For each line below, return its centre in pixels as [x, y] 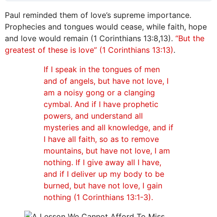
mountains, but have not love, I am [107, 151]
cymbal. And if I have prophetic [101, 104]
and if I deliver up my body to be [104, 174]
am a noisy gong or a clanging [99, 93]
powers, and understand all [93, 116]
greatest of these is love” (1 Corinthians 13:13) [89, 50]
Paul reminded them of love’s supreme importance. [98, 15]
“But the [189, 39]
